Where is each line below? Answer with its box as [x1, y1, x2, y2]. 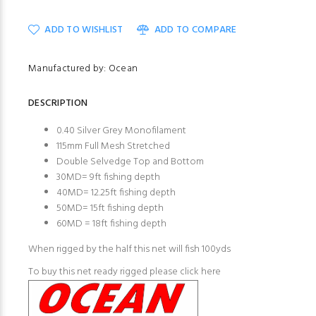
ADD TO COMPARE [154, 22, 237, 39]
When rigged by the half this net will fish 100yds [28, 241, 231, 258]
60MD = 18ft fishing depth [56, 216, 166, 233]
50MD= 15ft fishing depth [56, 200, 164, 217]
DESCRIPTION [28, 95, 88, 112]
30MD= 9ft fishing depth [56, 169, 160, 186]
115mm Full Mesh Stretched [56, 138, 170, 155]
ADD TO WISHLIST [44, 22, 123, 39]
